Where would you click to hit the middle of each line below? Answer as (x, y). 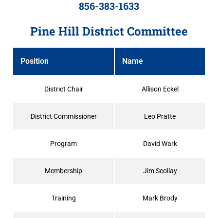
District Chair (64, 89)
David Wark (160, 144)
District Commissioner (64, 117)
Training (64, 198)
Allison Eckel (160, 89)
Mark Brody (160, 198)
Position (35, 61)
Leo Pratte (160, 117)
